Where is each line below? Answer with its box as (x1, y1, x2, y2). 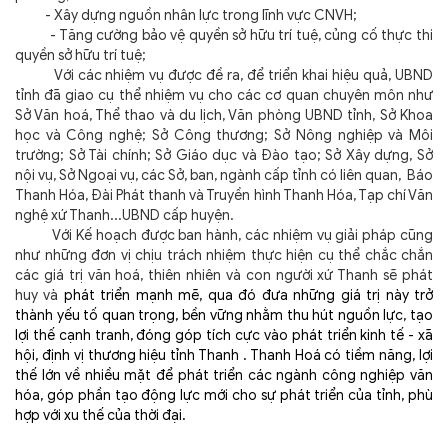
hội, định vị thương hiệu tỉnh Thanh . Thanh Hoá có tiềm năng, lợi (15, 347, 433, 364)
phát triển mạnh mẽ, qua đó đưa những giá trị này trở (63, 287, 434, 304)
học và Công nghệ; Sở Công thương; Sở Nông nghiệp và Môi (15, 127, 433, 144)
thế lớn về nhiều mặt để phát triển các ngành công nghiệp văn (15, 367, 433, 384)
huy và (15, 287, 64, 304)
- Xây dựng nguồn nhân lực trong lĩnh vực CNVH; (15, 7, 357, 24)
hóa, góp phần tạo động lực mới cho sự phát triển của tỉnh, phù (15, 387, 433, 404)
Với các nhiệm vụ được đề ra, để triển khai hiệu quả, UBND (15, 67, 433, 84)
